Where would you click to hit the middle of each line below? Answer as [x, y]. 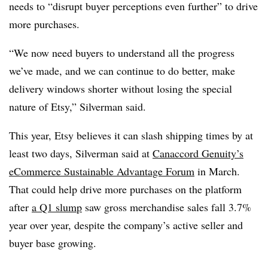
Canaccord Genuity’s [198, 153]
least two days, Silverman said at [81, 153]
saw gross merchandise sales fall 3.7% [167, 207]
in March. [217, 171]
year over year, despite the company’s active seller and [126, 225]
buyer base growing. [53, 243]
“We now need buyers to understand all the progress [122, 52]
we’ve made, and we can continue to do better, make [122, 70]
